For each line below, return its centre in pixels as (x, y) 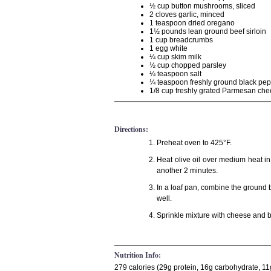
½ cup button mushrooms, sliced (202, 6)
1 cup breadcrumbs (181, 40)
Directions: (131, 129)
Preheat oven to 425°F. (194, 143)
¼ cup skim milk (175, 57)
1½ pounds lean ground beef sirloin (208, 31)
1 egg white (168, 48)
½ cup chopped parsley (188, 65)
